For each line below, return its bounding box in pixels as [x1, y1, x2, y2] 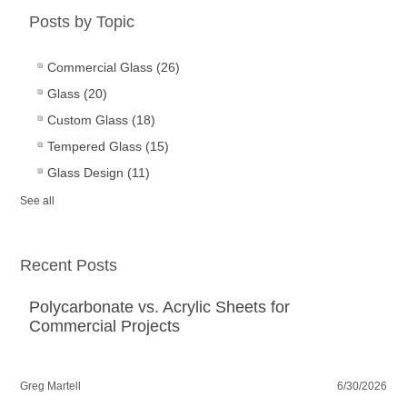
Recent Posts [20, 256, 118, 275]
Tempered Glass [47, 139, 146, 154]
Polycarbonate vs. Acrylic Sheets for [29, 298, 291, 317]
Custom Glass [47, 113, 133, 128]
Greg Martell [20, 380, 82, 393]
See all [20, 194, 55, 208]
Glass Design [47, 165, 128, 181]
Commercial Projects [29, 317, 181, 336]
